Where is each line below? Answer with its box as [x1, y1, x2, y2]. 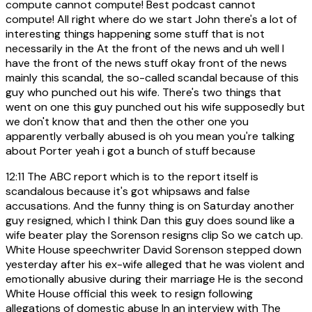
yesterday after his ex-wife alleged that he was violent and [6, 256, 304, 272]
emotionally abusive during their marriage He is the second [6, 271, 303, 286]
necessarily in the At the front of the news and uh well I [6, 40, 284, 56]
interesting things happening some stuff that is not [6, 26, 265, 41]
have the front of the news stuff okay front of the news [6, 55, 287, 70]
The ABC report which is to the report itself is [24, 169, 258, 184]
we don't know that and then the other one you [6, 114, 249, 129]
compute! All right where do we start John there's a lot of [6, 11, 297, 26]
